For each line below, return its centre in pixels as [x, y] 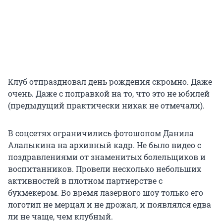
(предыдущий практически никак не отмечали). [106, 106]
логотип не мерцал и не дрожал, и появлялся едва [110, 205]
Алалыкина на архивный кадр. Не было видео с [105, 145]
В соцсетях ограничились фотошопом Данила [101, 133]
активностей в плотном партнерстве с [85, 181]
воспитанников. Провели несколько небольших [105, 169]
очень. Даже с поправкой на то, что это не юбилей [109, 94]
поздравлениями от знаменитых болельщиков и [107, 157]
